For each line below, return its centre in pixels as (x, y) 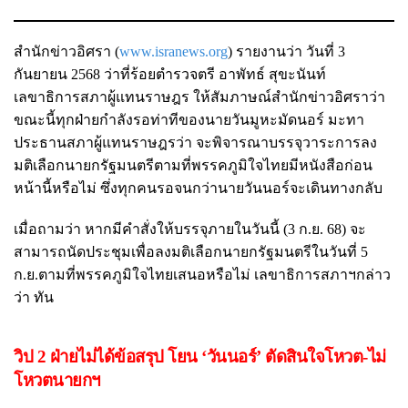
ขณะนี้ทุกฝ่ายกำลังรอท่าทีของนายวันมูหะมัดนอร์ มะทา (189, 119)
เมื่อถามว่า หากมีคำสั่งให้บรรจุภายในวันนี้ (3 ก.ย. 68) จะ (190, 229)
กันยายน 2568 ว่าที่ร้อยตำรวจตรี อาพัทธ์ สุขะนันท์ (170, 74)
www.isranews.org (173, 51)
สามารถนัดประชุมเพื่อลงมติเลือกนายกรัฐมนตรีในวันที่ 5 (191, 251)
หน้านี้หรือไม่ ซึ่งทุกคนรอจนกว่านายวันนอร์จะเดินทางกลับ (198, 188)
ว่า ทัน (34, 297)
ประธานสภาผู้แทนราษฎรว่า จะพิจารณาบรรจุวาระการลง (195, 142)
